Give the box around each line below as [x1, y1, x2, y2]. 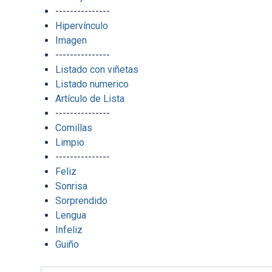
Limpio [55, 137, 84, 149]
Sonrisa [55, 180, 87, 192]
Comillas [55, 122, 92, 134]
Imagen [55, 35, 87, 47]
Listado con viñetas [55, 64, 138, 76]
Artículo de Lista [55, 93, 124, 105]
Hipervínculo [55, 20, 108, 32]
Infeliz [55, 224, 83, 236]
